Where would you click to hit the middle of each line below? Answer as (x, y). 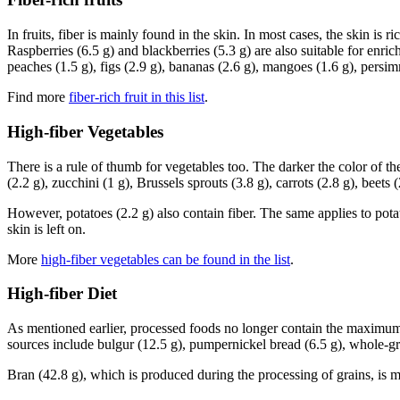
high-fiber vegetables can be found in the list (166, 259)
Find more (38, 97)
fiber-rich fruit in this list (137, 97)
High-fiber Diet (62, 294)
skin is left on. (46, 229)
